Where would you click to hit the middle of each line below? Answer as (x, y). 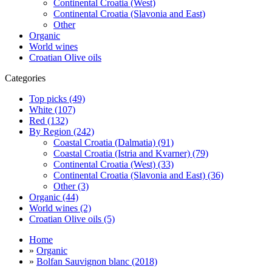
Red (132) (49, 120)
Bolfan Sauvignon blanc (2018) (97, 261)
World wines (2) (60, 208)
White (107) (52, 109)
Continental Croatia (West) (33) (114, 164)
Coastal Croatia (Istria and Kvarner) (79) (131, 153)
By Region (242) (62, 131)
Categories (25, 78)
